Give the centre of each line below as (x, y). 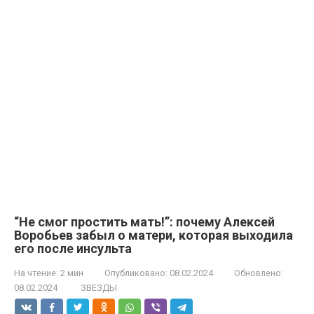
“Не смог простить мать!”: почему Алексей (144, 221)
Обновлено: (259, 273)
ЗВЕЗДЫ (99, 287)
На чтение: (36, 273)
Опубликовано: (136, 273)
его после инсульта (73, 248)
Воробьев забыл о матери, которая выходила (153, 235)
